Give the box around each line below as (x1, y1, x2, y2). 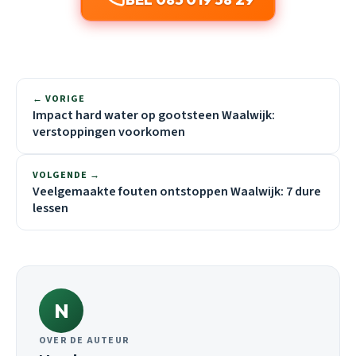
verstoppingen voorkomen (33, 122, 185, 141)
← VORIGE (33, 91, 85, 106)
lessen (33, 199, 68, 217)
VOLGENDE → (33, 168, 100, 182)
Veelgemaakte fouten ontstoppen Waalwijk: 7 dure (33, 182, 321, 200)
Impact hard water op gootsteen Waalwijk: (33, 106, 275, 124)
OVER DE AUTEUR (39, 333, 130, 347)
